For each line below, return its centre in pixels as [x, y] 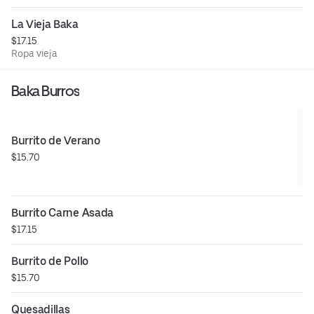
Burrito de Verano [56, 140]
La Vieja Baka [45, 24]
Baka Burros [46, 90]
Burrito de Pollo [50, 261]
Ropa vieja [35, 53]
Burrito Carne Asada [62, 212]
